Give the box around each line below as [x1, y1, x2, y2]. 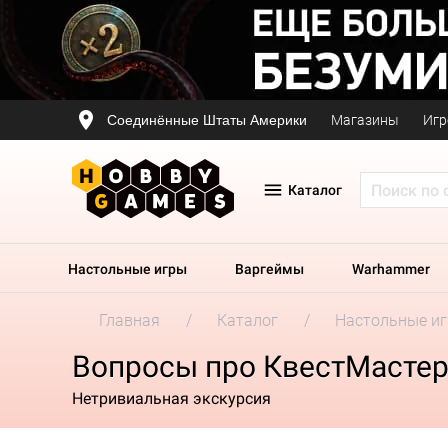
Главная [99, 311, 160, 330]
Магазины [331, 112, 399, 128]
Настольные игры [68, 261, 187, 277]
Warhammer [352, 261, 430, 277]
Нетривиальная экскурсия [72, 388, 271, 408]
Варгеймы [235, 261, 304, 277]
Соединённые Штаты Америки [107, 111, 307, 128]
